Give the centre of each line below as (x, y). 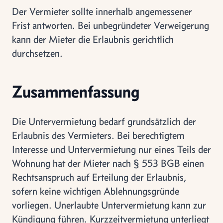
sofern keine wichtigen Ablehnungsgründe (96, 191)
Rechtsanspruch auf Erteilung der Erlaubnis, (99, 177)
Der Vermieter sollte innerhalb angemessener (102, 11)
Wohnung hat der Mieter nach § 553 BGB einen (108, 163)
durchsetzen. (37, 53)
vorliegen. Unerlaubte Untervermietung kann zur (109, 205)
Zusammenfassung (76, 91)
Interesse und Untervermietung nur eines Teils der (111, 149)
